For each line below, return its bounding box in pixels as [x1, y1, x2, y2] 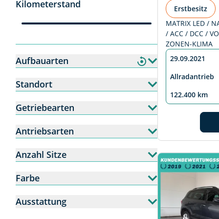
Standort [16, 78, 52, 90]
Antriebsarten [16, 125, 74, 137]
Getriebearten [16, 102, 74, 113]
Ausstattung [16, 196, 66, 207]
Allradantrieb [170, 72, 214, 82]
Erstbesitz [174, 4, 207, 14]
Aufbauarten [16, 55, 68, 66]
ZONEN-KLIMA [166, 39, 213, 49]
